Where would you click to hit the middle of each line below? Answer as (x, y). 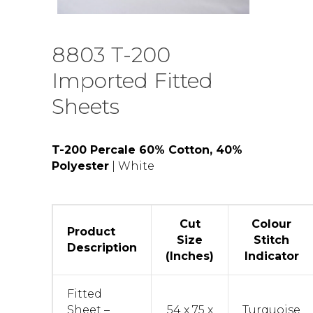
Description (102, 247)
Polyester (80, 166)
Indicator (271, 256)
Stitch (271, 240)
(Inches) (190, 256)
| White (132, 166)
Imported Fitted (132, 80)
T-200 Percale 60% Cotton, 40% (147, 150)
